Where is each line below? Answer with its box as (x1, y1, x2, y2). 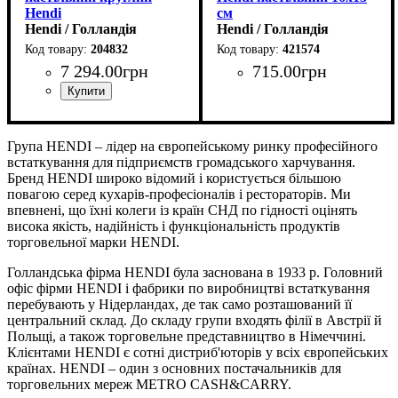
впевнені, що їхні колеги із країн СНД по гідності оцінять (7, 202, 357, 218)
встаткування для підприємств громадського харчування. (7, 154, 355, 170)
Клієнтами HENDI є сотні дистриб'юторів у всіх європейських (7, 344, 388, 360)
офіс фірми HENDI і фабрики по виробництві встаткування (7, 280, 370, 296)
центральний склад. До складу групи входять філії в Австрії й (7, 312, 382, 328)
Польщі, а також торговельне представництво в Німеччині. (7, 328, 366, 344)
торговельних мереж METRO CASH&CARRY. (7, 376, 291, 392)
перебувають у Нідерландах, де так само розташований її (7, 296, 352, 312)
